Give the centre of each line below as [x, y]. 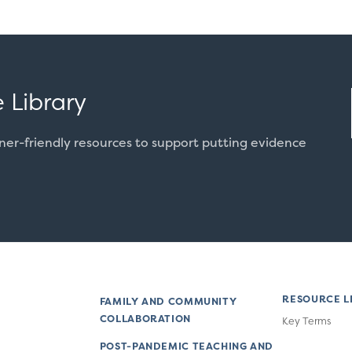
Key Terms [307, 321]
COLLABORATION [145, 319]
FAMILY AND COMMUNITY [168, 302]
